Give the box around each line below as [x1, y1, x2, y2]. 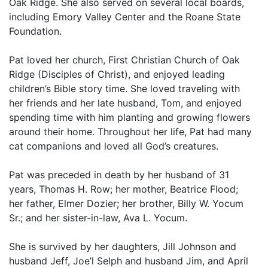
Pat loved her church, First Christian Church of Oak [9, 54, 240, 66]
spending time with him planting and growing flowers [9, 111, 250, 124]
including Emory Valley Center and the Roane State [9, 11, 240, 23]
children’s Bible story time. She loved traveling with [9, 83, 240, 95]
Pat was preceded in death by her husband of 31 [9, 169, 229, 181]
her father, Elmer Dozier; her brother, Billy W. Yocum [9, 197, 243, 210]
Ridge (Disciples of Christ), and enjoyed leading [9, 68, 225, 81]
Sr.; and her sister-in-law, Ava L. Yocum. [9, 212, 187, 224]
